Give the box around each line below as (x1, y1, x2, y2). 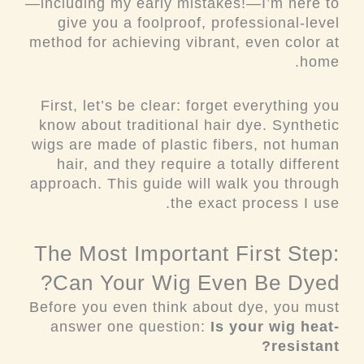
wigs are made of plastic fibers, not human (32, 136, 340, 154)
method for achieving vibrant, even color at (29, 33, 340, 50)
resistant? (271, 337, 340, 354)
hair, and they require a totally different (57, 156, 340, 173)
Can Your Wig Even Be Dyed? (53, 270, 340, 295)
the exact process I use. (171, 195, 340, 212)
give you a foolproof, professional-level (58, 14, 340, 31)
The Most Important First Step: (34, 240, 340, 266)
